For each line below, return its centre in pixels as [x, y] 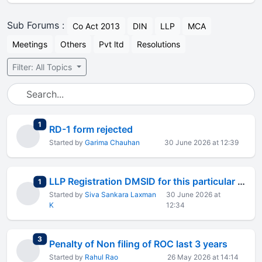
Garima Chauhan [112, 142]
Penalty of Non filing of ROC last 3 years [138, 244]
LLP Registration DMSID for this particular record [241, 181]
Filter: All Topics [43, 67]
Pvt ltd [111, 44]
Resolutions [158, 44]
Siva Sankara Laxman [120, 194]
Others [73, 44]
